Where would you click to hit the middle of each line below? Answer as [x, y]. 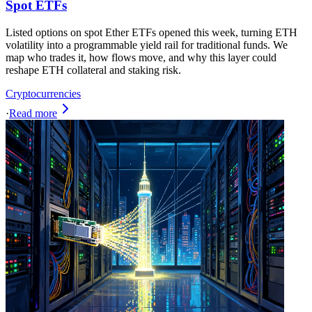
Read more [33, 113]
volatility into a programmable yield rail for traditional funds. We [147, 45]
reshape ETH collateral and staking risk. [93, 70]
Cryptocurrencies [43, 93]
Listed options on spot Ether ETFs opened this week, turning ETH [151, 32]
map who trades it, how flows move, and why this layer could [141, 57]
